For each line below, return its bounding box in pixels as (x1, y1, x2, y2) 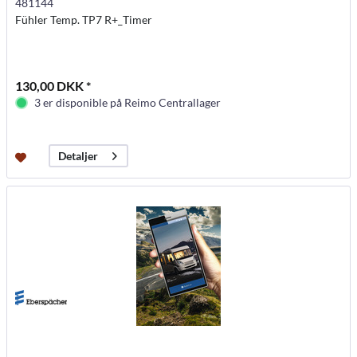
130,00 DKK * (15, 78, 92, 94)
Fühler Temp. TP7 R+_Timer (15, 13, 153, 27)
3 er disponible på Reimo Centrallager (34, 96, 222, 110)
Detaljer (58, 149, 99, 163)
